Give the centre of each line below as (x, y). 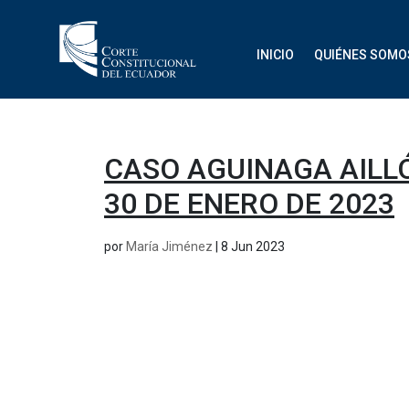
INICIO (275, 55)
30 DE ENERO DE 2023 (249, 204)
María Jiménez (169, 247)
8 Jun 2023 (253, 247)
